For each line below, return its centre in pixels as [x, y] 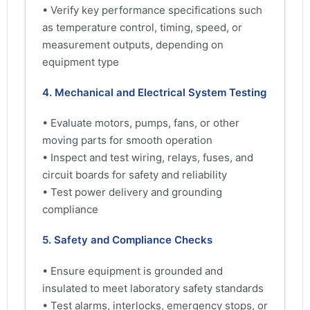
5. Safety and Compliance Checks [127, 240]
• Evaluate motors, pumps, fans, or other [141, 123]
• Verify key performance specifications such [152, 10]
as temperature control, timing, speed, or [142, 27]
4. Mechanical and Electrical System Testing [154, 92]
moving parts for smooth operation [127, 140]
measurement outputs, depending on [133, 44]
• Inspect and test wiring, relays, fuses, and [148, 158]
